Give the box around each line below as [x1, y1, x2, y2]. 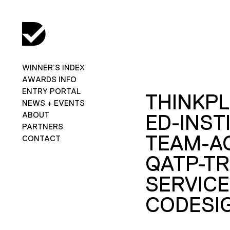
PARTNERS [22, 122, 63, 131]
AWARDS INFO [22, 74, 76, 84]
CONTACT [22, 133, 61, 143]
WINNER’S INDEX [22, 63, 85, 72]
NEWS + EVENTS [22, 98, 85, 107]
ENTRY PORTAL [22, 86, 81, 95]
